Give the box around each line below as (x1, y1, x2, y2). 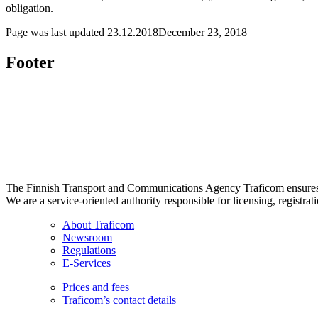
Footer (6, 53, 55, 72)
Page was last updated (6, 26, 104, 38)
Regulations (62, 243, 116, 256)
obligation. (6, 1, 53, 14)
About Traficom (62, 218, 134, 231)
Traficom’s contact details (62, 293, 176, 306)
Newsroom (62, 231, 112, 243)
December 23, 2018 (158, 26, 247, 38)
